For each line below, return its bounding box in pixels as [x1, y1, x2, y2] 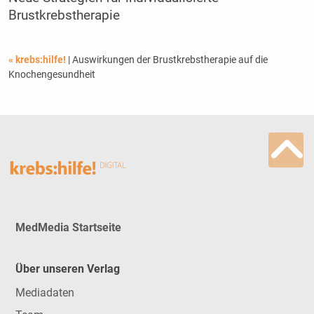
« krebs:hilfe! [8, 53, 68, 65]
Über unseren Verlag [15, 261, 120, 275]
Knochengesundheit [8, 68, 95, 80]
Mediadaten [15, 286, 74, 300]
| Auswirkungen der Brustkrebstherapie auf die [67, 53, 268, 65]
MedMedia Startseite [15, 221, 121, 235]
